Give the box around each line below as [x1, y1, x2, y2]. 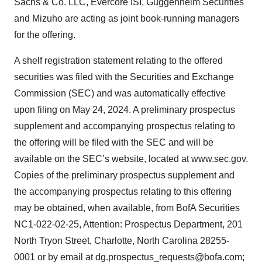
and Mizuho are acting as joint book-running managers [14, 13, 239, 23]
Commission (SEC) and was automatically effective [14, 88, 226, 98]
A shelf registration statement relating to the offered [14, 56, 223, 65]
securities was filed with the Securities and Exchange [14, 72, 234, 82]
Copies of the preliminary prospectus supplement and [14, 170, 235, 180]
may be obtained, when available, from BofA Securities [14, 203, 240, 213]
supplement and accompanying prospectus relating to [14, 121, 235, 131]
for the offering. [14, 30, 75, 40]
